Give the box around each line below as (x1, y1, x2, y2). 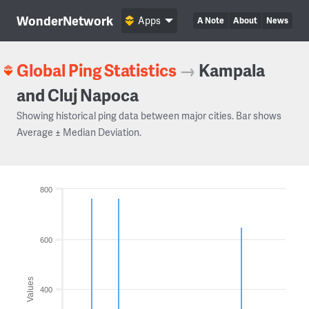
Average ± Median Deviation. (17, 126, 141, 139)
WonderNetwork (17, 12, 113, 29)
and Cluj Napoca (17, 83, 139, 106)
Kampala (199, 59, 265, 81)
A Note (197, 14, 224, 26)
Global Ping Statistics (17, 59, 177, 81)
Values (26, 276, 35, 302)
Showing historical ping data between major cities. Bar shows (17, 109, 281, 122)
